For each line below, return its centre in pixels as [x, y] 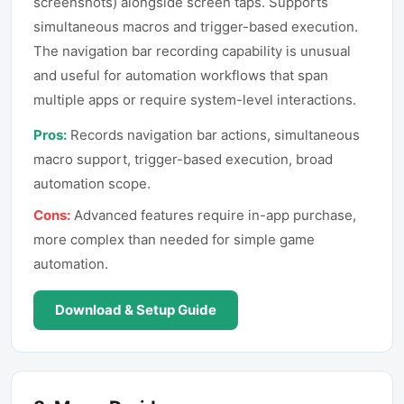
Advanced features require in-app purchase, [215, 215]
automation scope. [92, 184]
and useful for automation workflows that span [181, 75]
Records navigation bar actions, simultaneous [215, 135]
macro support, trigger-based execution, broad [183, 159]
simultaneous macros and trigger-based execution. [196, 27]
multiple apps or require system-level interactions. [195, 100]
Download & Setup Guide [136, 310]
